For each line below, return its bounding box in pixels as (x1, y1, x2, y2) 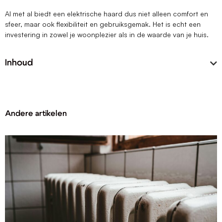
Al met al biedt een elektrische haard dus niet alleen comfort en (5, 9, 208, 18)
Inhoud (5, 58, 33, 68)
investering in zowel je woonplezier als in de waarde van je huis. (5, 30, 209, 39)
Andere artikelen (5, 110, 67, 118)
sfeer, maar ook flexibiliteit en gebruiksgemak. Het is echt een (5, 19, 201, 28)
